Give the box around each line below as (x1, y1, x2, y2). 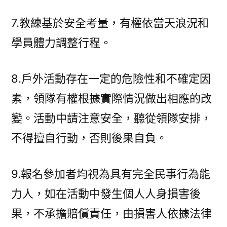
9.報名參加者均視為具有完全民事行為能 (11, 167, 210, 180)
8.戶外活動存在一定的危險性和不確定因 (11, 72, 211, 85)
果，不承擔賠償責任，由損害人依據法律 (11, 207, 212, 220)
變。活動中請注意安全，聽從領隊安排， (11, 111, 212, 125)
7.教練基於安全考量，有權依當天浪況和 (11, 16, 209, 29)
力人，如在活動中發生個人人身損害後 (11, 187, 201, 200)
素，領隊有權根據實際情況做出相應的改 (11, 92, 212, 105)
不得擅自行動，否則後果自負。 (11, 131, 167, 144)
